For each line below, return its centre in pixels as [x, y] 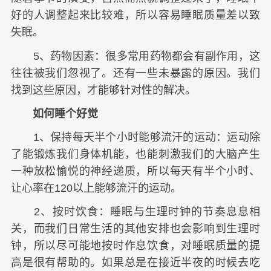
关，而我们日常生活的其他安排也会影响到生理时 [135, 229]
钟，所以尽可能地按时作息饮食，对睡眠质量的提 [135, 246]
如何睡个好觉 [65, 113]
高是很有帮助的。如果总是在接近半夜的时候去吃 [135, 263]
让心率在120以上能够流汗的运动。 [96, 188]
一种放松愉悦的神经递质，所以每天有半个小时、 [135, 171]
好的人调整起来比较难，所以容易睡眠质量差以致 [135, 15]
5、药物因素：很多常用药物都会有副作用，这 [135, 56]
